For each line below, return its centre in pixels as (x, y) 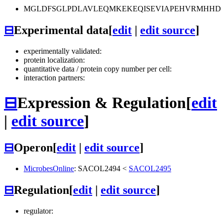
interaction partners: (54, 78)
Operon (33, 148)
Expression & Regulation (102, 102)
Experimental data (61, 30)
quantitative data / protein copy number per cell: (98, 69)
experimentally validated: (63, 51)
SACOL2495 (150, 168)
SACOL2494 (99, 168)
